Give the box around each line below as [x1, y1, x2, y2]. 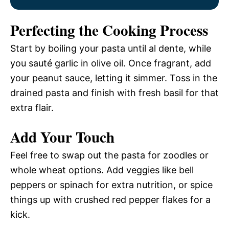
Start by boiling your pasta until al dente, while [10, 43, 211, 54]
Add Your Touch [10, 126, 114, 148]
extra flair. [10, 102, 54, 113]
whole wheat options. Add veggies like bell [10, 165, 194, 176]
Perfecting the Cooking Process [10, 19, 208, 41]
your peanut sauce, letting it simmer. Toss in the [10, 73, 217, 84]
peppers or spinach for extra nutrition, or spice [10, 179, 213, 191]
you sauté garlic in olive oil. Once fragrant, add [10, 58, 211, 69]
